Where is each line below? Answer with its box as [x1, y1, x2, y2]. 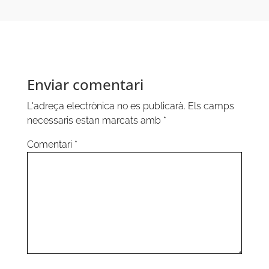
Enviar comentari [26, 74, 144, 94]
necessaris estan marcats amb [26, 114, 163, 126]
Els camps [187, 100, 234, 112]
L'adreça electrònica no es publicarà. [26, 100, 186, 112]
